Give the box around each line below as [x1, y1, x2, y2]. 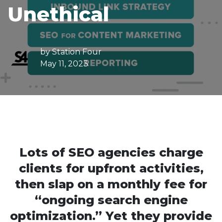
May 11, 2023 [40, 59, 88, 68]
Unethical [7, 2, 109, 26]
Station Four [52, 47, 102, 56]
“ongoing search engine [34, 193, 188, 207]
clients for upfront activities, [18, 161, 204, 175]
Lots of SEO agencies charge [19, 145, 203, 160]
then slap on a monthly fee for [15, 177, 207, 191]
